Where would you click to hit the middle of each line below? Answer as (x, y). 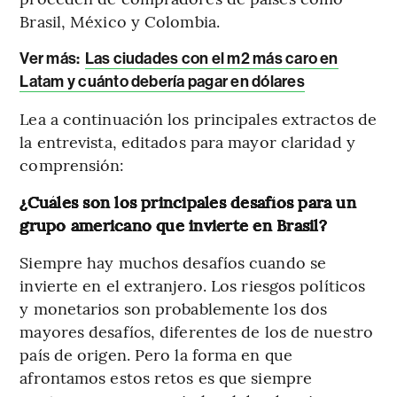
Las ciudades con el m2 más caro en (211, 59)
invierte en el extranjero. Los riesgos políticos (193, 285)
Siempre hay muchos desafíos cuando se (173, 262)
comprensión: (72, 165)
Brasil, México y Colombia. (120, 21)
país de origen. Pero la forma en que (156, 354)
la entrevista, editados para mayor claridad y (187, 142)
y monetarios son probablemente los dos (174, 308)
